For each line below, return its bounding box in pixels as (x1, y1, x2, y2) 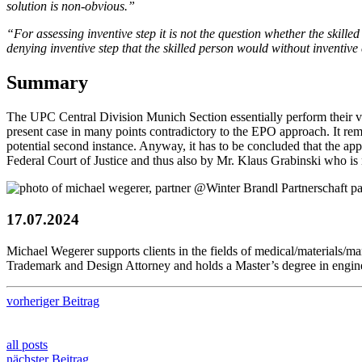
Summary (6, 72, 88, 94)
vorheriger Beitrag (6, 293, 99, 308)
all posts (6, 337, 48, 351)
